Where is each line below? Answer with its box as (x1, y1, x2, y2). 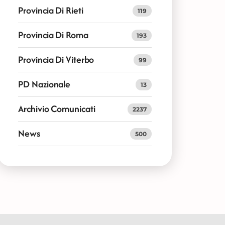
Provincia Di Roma (18, 28, 88, 42)
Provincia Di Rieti (18, 4, 83, 17)
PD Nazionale (18, 77, 71, 91)
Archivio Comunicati (18, 102, 95, 116)
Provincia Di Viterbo (18, 53, 94, 66)
